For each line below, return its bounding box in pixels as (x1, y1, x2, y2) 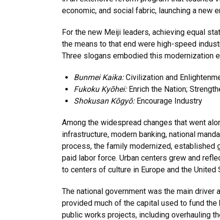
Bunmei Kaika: (74, 73, 124, 82)
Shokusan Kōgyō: (74, 96, 135, 106)
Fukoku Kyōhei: (74, 84, 127, 94)
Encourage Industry (135, 96, 202, 106)
